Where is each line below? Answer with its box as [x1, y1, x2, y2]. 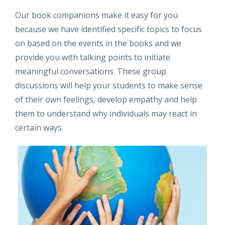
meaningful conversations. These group [15, 65, 166, 77]
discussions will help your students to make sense [15, 79, 202, 91]
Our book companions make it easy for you [15, 9, 178, 21]
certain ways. [15, 122, 63, 133]
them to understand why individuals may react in [15, 107, 197, 119]
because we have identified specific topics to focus [15, 23, 202, 35]
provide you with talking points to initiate [15, 51, 170, 63]
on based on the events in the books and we [15, 37, 181, 49]
